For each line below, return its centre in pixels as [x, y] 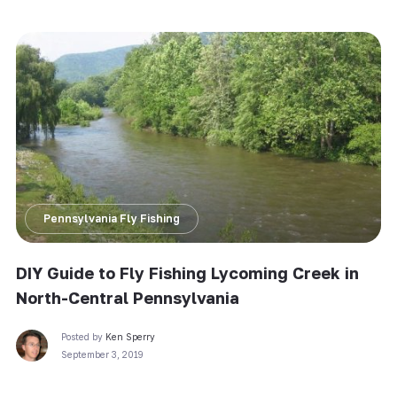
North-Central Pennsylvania [127, 297]
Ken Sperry [130, 336]
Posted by [83, 336]
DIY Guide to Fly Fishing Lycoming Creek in [187, 272]
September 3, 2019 [102, 354]
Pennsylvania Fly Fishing [111, 218]
